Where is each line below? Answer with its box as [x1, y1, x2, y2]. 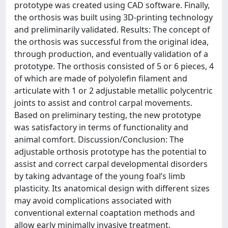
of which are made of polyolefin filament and [14, 73, 187, 84]
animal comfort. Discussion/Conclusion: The [14, 134, 184, 145]
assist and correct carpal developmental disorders [14, 158, 208, 169]
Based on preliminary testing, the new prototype [14, 109, 201, 121]
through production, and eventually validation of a [14, 48, 208, 60]
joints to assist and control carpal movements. [14, 97, 192, 108]
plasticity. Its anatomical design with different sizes [14, 183, 210, 194]
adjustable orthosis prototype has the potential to [14, 146, 207, 157]
